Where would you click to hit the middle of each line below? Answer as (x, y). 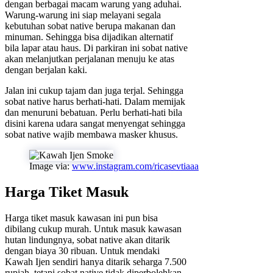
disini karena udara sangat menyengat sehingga (95, 124)
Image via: (51, 166)
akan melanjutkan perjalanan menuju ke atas (90, 59)
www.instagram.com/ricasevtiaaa (135, 166)
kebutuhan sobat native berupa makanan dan (90, 26)
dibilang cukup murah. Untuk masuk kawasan (93, 229)
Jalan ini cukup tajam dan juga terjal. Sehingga (94, 91)
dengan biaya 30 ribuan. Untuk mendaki (82, 251)
